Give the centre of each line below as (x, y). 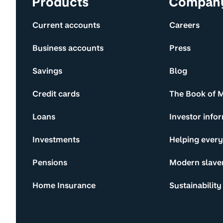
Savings (47, 71)
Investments (56, 139)
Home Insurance (64, 185)
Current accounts (66, 25)
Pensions (50, 162)
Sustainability (196, 185)
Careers (185, 25)
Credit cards (56, 94)
